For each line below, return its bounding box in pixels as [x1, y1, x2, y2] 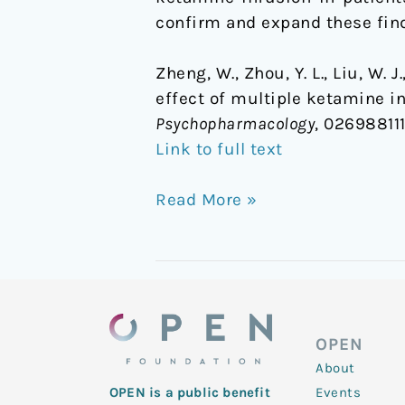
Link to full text [155, 138, 283, 159]
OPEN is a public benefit [109, 384, 270, 401]
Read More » [155, 190, 258, 211]
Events [316, 384, 361, 400]
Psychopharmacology [155, 113, 315, 134]
